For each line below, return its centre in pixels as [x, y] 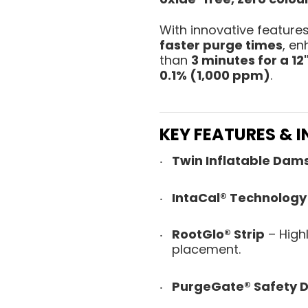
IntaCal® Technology [239, 197]
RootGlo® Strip [218, 234]
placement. [206, 249]
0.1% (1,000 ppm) [215, 75]
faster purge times [221, 45]
